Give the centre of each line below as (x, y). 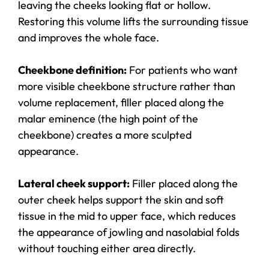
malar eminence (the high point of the (108, 119)
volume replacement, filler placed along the (121, 103)
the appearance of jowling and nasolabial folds (129, 232)
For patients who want (182, 70)
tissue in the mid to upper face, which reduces (127, 216)
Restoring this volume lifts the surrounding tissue (133, 22)
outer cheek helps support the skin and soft (121, 200)
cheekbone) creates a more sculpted (105, 135)
